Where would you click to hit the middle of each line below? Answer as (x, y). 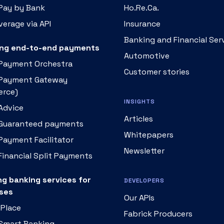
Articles (138, 119)
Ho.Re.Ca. (141, 8)
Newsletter (144, 151)
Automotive (147, 56)
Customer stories (157, 72)
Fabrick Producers (158, 214)
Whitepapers (149, 135)
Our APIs (139, 198)
